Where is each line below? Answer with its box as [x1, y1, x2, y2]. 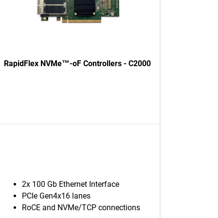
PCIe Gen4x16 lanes [22, 191, 91, 200]
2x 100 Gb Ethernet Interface [22, 180, 119, 189]
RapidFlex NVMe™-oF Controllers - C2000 [3, 59, 151, 68]
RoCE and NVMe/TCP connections [22, 203, 140, 212]
